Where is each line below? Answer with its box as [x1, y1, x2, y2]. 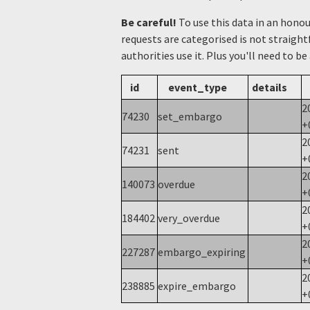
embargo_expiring [158, 245, 248, 259]
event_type [168, 80, 227, 95]
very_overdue [158, 211, 222, 226]
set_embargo [158, 109, 224, 124]
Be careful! [121, 15, 176, 30]
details [252, 80, 287, 95]
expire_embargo [158, 279, 238, 293]
